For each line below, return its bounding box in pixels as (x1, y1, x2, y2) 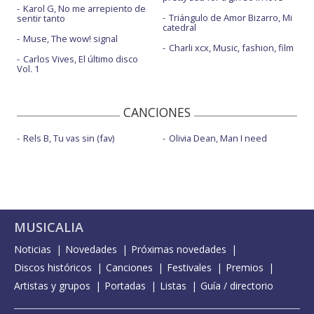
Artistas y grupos (14, 279, 90, 293)
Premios (226, 261, 264, 275)
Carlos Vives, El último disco (23, 53, 138, 66)
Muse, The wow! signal (23, 32, 118, 46)
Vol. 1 (17, 62, 39, 76)
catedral (162, 21, 196, 34)
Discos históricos (14, 261, 92, 275)
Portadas (104, 279, 146, 293)
